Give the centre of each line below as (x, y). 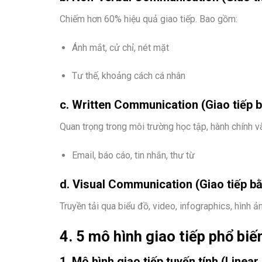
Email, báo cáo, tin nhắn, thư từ (133, 155)
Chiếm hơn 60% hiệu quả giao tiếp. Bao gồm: (149, 19)
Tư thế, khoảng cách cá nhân (128, 76)
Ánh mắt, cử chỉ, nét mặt (120, 47)
